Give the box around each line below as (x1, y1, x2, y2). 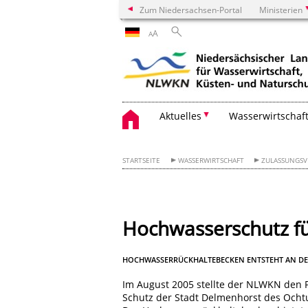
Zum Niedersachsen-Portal (140, 4, 242, 15)
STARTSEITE (122, 156, 160, 165)
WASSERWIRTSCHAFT (177, 156, 244, 165)
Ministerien (259, 4, 302, 15)
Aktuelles (159, 109, 201, 122)
